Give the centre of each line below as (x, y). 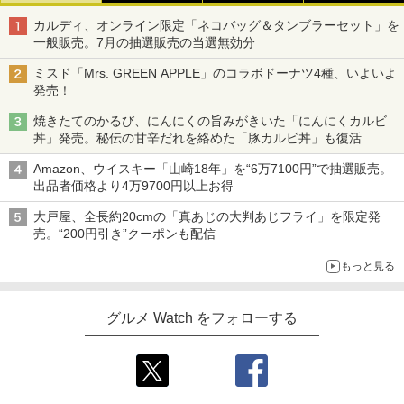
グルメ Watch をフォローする (202, 317)
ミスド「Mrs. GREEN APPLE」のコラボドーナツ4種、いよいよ (215, 73)
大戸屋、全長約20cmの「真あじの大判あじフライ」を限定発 (207, 216)
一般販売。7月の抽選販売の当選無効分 (144, 42)
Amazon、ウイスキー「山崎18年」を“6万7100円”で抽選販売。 (213, 168)
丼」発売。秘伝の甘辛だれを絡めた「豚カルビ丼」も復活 (197, 138)
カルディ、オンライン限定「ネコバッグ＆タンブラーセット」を (216, 25)
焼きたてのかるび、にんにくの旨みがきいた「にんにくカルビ (210, 120)
